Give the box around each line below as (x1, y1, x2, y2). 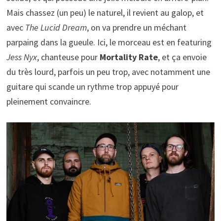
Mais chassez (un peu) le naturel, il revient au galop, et (6, 6, 204, 18)
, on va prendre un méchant (86, 21, 186, 33)
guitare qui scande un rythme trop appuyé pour (6, 80, 179, 92)
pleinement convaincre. (6, 95, 91, 107)
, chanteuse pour (37, 51, 100, 63)
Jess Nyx (6, 51, 37, 63)
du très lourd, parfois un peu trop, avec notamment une (6, 66, 210, 77)
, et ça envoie (157, 51, 207, 63)
